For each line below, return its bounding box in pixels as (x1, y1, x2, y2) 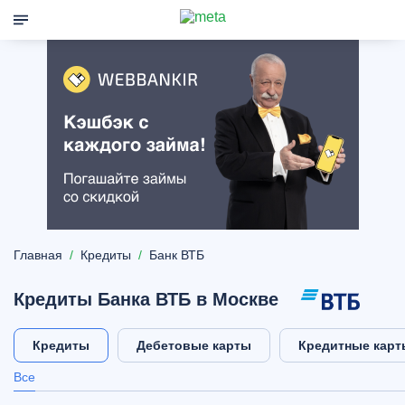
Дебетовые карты (137, 338, 251, 353)
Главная (14, 248, 62, 262)
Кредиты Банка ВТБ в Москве (14, 289, 278, 310)
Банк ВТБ (149, 248, 204, 262)
